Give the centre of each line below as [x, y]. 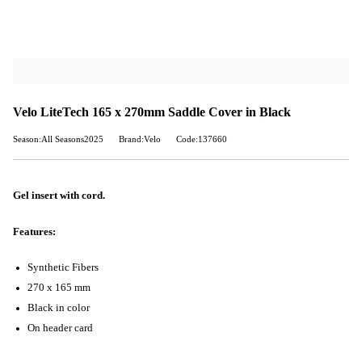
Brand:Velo [140, 140]
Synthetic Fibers [63, 267]
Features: [34, 232]
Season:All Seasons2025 [58, 140]
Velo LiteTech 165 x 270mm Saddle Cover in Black [152, 112]
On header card [60, 328]
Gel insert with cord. [59, 196]
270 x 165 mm [59, 287]
